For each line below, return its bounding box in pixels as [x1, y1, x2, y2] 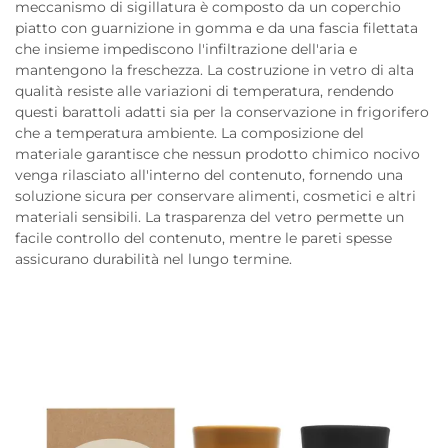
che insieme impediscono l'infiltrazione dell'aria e [15, 40, 357, 58]
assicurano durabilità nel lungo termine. [15, 250, 292, 268]
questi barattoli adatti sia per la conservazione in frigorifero [15, 103, 429, 121]
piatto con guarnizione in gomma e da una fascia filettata [15, 19, 418, 37]
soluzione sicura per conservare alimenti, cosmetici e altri [15, 187, 416, 205]
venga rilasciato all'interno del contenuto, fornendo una [15, 166, 403, 184]
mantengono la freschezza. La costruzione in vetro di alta [15, 61, 414, 79]
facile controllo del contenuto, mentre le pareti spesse [15, 229, 392, 247]
